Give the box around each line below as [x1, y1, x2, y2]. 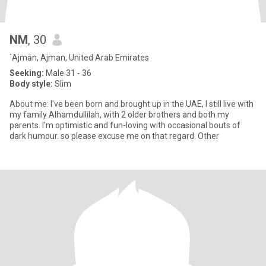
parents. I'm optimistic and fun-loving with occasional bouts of [9, 121, 240, 130]
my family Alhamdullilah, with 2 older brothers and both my [9, 110, 229, 119]
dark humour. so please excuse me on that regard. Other [9, 131, 219, 141]
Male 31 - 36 [44, 68, 91, 78]
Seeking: [9, 68, 44, 78]
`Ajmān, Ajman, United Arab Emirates [9, 53, 149, 62]
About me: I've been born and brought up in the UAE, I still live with [9, 99, 254, 109]
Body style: [9, 79, 53, 88]
